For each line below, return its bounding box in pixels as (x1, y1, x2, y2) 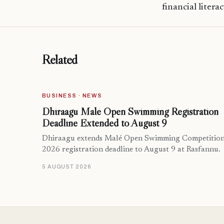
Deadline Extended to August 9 (42, 116, 167, 130)
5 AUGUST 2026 (42, 163, 91, 170)
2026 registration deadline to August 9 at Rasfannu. (42, 146, 220, 154)
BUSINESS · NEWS (42, 92, 102, 99)
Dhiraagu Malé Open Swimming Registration (42, 105, 218, 118)
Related (42, 51, 78, 68)
